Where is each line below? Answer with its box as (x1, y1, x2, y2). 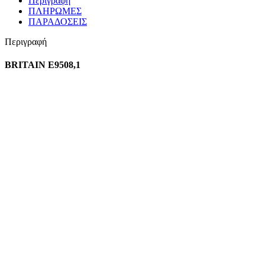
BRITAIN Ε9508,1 (5, 60, 80, 70)
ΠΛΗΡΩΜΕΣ (28, 5, 82, 16)
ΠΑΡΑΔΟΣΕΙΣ (28, 16, 87, 27)
